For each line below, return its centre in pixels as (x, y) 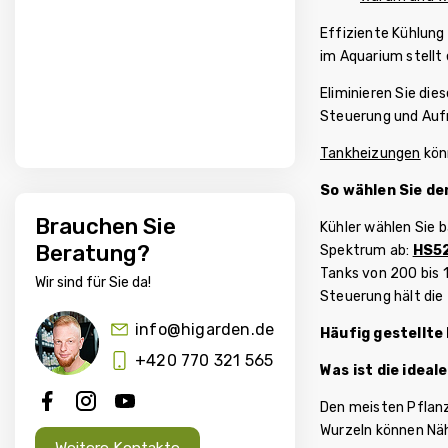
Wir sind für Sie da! (93, 283)
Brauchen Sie (105, 227)
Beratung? (92, 254)
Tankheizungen (370, 153)
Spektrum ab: (366, 250)
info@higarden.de (205, 330)
